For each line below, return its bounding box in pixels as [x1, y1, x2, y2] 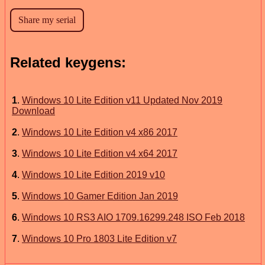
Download [12, 105, 55, 116]
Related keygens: [10, 54, 126, 70]
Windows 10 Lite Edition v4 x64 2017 [22, 148, 177, 159]
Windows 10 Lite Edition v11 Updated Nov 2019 [22, 95, 222, 105]
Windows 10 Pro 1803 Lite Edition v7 [22, 233, 177, 244]
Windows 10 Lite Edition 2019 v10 [22, 169, 165, 180]
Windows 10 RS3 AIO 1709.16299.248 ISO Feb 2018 [22, 212, 245, 222]
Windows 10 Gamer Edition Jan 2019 [22, 190, 178, 201]
